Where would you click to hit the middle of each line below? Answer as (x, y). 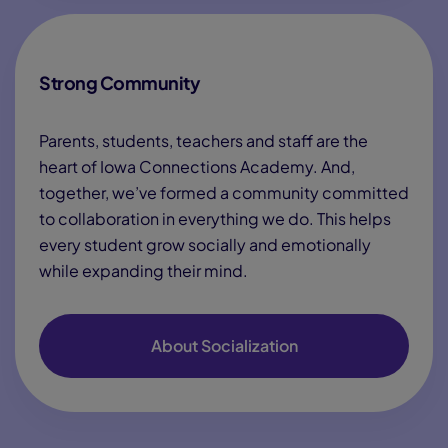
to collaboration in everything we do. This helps (215, 218)
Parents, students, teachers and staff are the (203, 140)
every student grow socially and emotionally (205, 244)
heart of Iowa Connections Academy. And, (197, 166)
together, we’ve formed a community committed (224, 192)
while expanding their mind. (143, 270)
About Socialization (224, 345)
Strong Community (119, 82)
